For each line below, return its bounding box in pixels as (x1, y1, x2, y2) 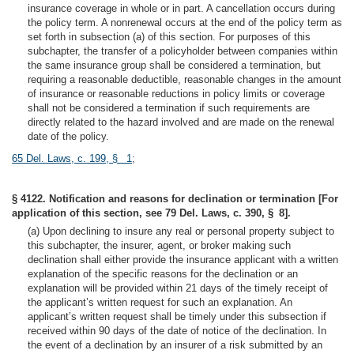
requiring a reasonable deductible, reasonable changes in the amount (28, 73, 341, 85)
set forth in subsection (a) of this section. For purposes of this (28, 31, 311, 43)
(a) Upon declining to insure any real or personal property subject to (28, 225, 334, 237)
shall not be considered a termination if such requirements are (28, 102, 310, 114)
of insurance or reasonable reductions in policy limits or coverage (28, 88, 325, 100)
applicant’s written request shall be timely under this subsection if (28, 311, 326, 322)
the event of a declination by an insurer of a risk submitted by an (28, 339, 322, 351)
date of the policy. (28, 130, 109, 142)
